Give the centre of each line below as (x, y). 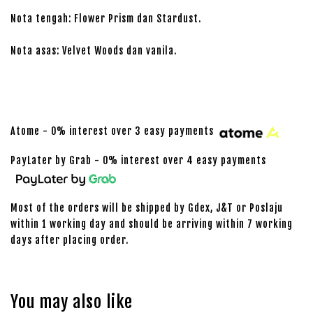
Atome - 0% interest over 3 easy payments (114, 131)
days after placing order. (70, 240)
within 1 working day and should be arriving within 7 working (152, 224)
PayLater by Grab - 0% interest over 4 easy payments (138, 160)
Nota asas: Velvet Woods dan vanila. (94, 51)
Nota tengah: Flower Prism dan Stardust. (106, 19)
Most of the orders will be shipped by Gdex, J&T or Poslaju (147, 208)
